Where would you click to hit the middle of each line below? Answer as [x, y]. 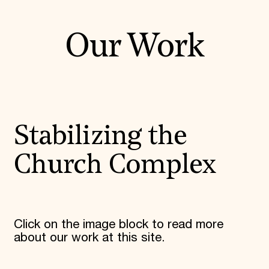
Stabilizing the [100, 137]
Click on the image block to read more [118, 224]
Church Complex [115, 166]
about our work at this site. [91, 237]
